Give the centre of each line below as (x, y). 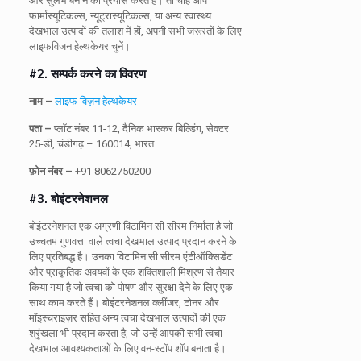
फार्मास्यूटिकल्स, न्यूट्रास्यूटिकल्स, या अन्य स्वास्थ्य (120, 15)
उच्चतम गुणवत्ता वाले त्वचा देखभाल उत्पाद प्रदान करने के (133, 241)
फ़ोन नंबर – (52, 171)
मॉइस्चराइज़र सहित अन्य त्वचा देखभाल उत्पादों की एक (127, 317)
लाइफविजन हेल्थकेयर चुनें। (79, 46)
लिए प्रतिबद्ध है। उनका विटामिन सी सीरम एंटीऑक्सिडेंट (130, 256)
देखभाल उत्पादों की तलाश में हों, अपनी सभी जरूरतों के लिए (135, 31)
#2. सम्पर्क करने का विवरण (87, 73)
